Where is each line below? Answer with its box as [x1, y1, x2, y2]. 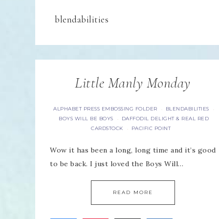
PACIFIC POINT [131, 125, 171, 131]
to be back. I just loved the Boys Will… [50, 159, 184, 168]
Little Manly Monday [75, 74, 191, 92]
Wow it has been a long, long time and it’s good [50, 146, 216, 154]
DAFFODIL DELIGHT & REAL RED [121, 115, 209, 122]
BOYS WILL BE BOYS [59, 115, 113, 122]
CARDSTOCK [91, 125, 123, 131]
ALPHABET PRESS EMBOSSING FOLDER [53, 106, 157, 112]
